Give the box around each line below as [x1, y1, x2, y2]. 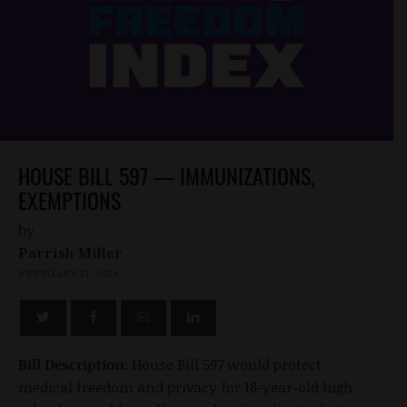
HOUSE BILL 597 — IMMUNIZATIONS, [18, 159, 314, 193]
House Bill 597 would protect [128, 353, 322, 375]
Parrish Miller [18, 243, 123, 263]
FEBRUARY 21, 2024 [18, 266, 119, 281]
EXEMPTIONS [18, 184, 121, 217]
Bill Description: [18, 353, 128, 375]
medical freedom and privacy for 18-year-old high [18, 376, 352, 398]
